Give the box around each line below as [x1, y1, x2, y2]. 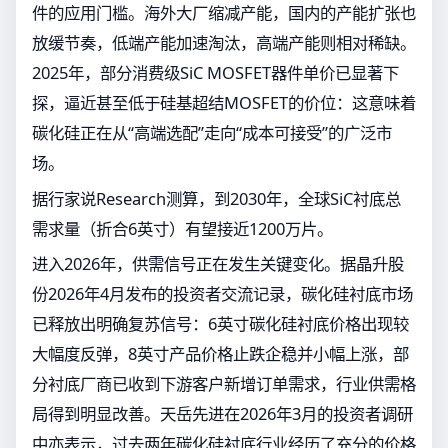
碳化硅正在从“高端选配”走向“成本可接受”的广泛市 [32, 121, 392, 145]
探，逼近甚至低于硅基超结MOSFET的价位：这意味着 [32, 91, 416, 115]
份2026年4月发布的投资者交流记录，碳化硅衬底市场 [32, 282, 413, 306]
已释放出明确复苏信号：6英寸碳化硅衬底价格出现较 [32, 312, 409, 336]
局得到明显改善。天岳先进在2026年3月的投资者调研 [32, 402, 413, 426]
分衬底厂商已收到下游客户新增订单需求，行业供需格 [32, 372, 416, 396]
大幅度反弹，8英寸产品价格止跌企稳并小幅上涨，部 [32, 342, 409, 366]
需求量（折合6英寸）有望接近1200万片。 [32, 216, 333, 240]
